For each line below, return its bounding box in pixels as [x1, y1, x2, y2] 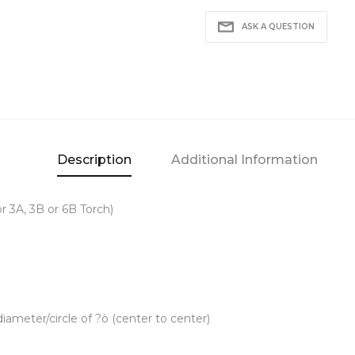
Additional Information [171, 152, 318, 168]
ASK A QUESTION [242, 21, 315, 32]
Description [57, 152, 132, 168]
